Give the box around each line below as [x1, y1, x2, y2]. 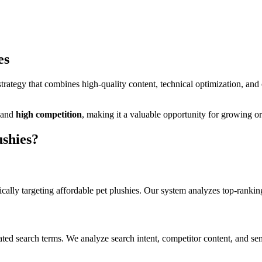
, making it [82, 109, 123, 119]
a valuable [123, 109, 161, 119]
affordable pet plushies [56, 185, 139, 196]
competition [33, 109, 82, 119]
